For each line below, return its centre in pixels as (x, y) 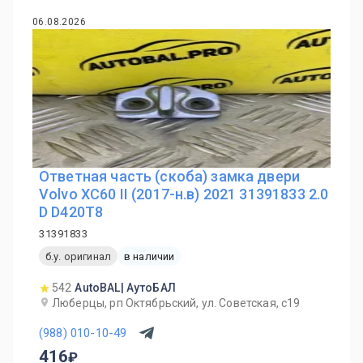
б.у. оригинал (78, 256)
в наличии (149, 256)
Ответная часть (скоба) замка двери (170, 176)
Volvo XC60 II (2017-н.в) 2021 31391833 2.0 (184, 194)
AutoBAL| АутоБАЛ (125, 288)
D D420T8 (71, 212)
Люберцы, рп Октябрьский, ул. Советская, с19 (176, 303)
